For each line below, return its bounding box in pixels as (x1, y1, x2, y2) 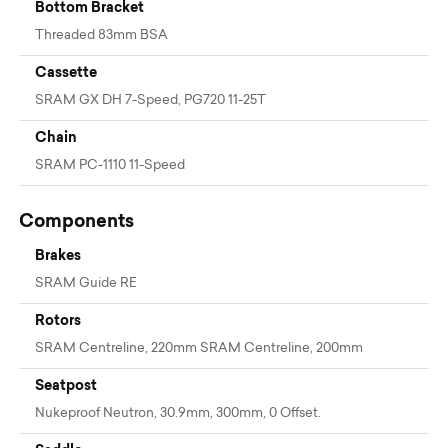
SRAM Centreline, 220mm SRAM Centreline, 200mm (35, 341, 364, 355)
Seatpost (35, 376, 98, 393)
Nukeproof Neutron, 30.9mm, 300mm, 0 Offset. (35, 406, 322, 420)
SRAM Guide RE (35, 276, 138, 290)
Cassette (35, 63, 98, 80)
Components (19, 209, 135, 231)
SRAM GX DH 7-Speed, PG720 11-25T (35, 93, 267, 107)
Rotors (35, 311, 82, 328)
